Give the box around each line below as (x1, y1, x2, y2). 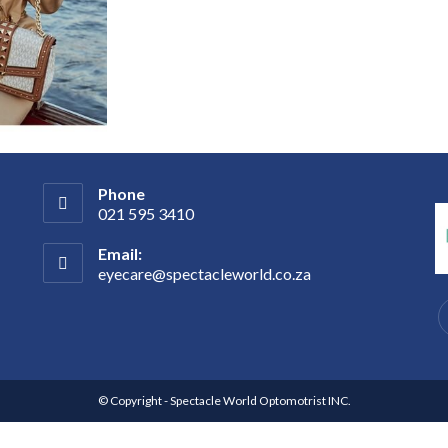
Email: (98, 244, 143, 264)
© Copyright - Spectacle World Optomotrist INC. (97, 392, 351, 408)
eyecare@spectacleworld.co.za (98, 264, 312, 284)
